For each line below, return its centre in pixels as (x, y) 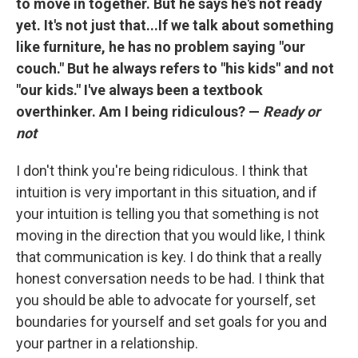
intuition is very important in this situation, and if (167, 192)
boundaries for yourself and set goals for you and (171, 321)
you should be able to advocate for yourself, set (166, 300)
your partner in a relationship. (107, 343)
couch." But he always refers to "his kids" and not (175, 68)
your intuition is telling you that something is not (167, 213)
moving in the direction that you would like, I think (171, 235)
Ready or (292, 111)
